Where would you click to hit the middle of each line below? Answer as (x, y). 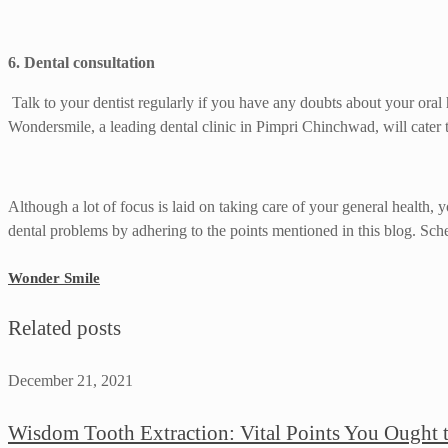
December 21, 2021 (70, 381)
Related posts (64, 328)
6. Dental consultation (81, 63)
